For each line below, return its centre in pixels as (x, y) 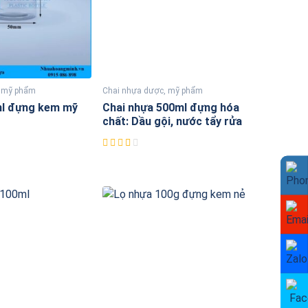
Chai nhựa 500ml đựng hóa (170, 108)
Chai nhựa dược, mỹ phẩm (152, 91)
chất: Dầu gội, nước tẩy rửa (172, 122)
